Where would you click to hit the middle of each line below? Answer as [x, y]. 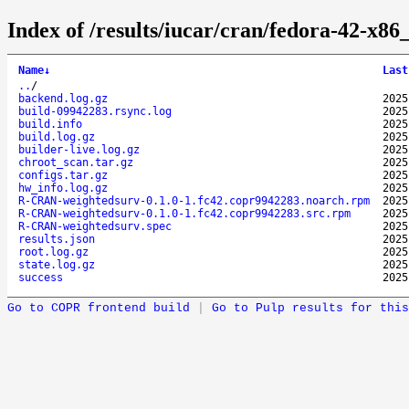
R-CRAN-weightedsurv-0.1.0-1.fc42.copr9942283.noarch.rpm [194, 200]
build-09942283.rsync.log [95, 111]
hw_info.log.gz [63, 188]
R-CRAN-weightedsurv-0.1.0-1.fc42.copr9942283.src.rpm [184, 213]
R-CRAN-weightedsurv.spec [95, 226]
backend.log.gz [63, 98]
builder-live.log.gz [79, 149]
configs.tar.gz [63, 175]
